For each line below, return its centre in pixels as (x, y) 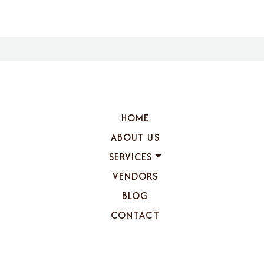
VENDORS (135, 176)
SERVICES (131, 157)
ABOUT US (135, 138)
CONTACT (135, 215)
